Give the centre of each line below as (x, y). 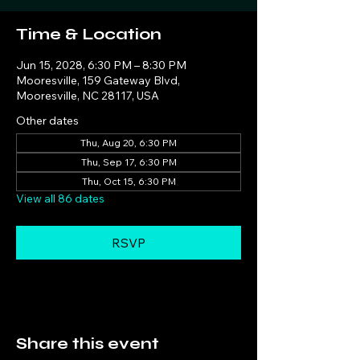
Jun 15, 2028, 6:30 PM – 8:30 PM (101, 65)
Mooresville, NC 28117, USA (88, 96)
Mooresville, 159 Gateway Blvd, (98, 80)
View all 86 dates (60, 198)
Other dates (47, 121)
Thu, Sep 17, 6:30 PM (129, 162)
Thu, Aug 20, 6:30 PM (129, 143)
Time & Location (89, 34)
